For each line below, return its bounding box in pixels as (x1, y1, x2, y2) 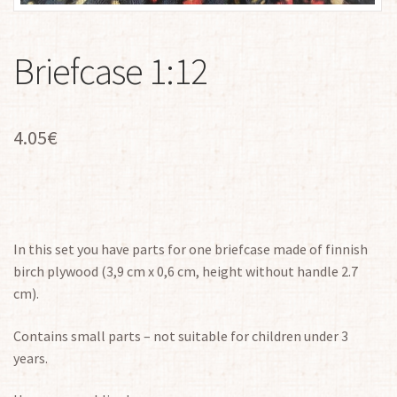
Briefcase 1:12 (13, 47, 207, 94)
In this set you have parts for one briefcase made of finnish (13, 240, 368, 259)
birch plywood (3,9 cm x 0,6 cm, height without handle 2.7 (13, 262, 358, 281)
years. (13, 348, 48, 367)
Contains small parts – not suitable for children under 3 (13, 326, 348, 345)
